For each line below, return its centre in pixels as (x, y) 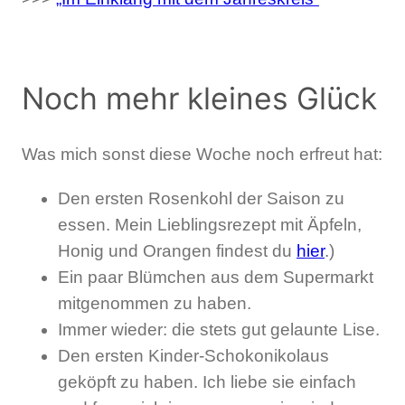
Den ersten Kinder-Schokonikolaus (193, 355)
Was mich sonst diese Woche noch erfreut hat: (202, 155)
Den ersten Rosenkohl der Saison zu (201, 198)
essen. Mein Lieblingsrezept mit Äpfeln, (210, 224)
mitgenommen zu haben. (155, 303)
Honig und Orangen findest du (177, 250)
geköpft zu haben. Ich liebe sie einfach (207, 381)
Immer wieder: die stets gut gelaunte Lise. (219, 329)
